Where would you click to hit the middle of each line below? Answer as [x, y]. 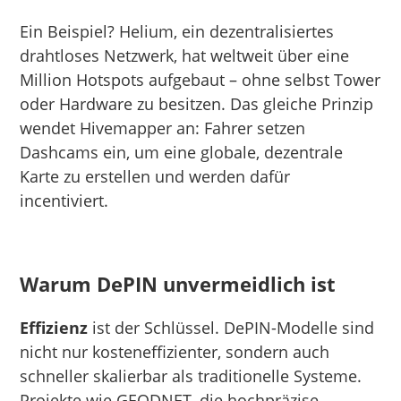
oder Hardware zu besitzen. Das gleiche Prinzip [197, 103]
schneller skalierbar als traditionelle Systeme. [191, 375]
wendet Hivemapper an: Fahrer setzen [163, 128]
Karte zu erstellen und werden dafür [155, 176]
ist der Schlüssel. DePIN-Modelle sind [231, 327]
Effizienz [54, 327]
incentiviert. [64, 200]
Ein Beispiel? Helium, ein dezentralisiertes [177, 31]
